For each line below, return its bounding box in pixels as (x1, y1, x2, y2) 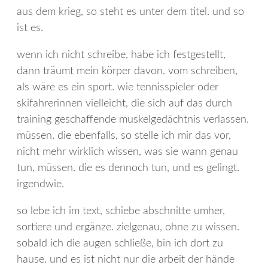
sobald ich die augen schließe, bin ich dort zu (17, 238, 223, 249)
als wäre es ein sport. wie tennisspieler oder (17, 82, 218, 93)
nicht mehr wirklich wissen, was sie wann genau (17, 147, 238, 158)
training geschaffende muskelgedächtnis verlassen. (17, 114, 249, 126)
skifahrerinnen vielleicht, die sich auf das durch (17, 98, 232, 109)
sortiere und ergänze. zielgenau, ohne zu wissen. (17, 222, 239, 233)
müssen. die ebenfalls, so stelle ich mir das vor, (17, 130, 231, 142)
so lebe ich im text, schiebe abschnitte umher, (17, 206, 225, 217)
